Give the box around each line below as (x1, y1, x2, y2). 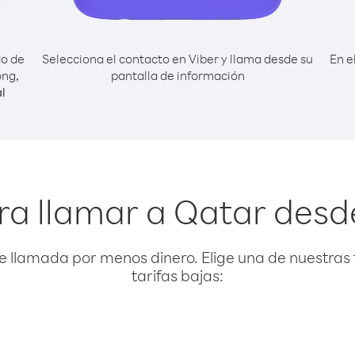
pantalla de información (110, 67, 245, 83)
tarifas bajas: (132, 265, 223, 285)
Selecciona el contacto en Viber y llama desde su (42, 51, 313, 67)
